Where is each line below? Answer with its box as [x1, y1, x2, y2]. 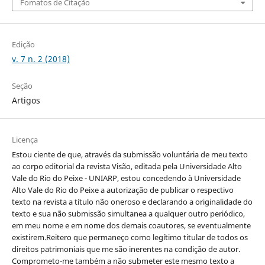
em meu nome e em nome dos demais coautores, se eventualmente [11, 220, 251, 231]
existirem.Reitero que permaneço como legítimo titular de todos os [11, 232, 248, 243]
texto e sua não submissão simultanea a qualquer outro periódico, [11, 208, 245, 219]
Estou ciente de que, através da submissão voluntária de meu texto [11, 149, 248, 160]
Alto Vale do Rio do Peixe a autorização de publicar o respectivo [11, 185, 234, 196]
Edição [11, 39, 35, 50]
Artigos [11, 95, 40, 106]
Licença [11, 134, 38, 146]
